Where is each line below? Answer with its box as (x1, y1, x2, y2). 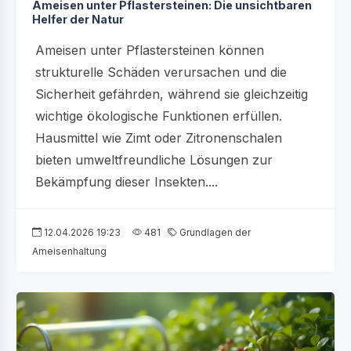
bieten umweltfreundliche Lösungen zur (35, 151, 273, 168)
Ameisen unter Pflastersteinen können (35, 42, 264, 58)
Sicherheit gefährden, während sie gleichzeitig (35, 85, 308, 102)
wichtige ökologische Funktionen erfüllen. (35, 107, 282, 124)
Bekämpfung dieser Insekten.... (35, 173, 218, 190)
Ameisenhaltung (32, 244, 107, 257)
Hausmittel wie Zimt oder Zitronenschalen (35, 129, 282, 146)
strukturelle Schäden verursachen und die (35, 63, 287, 80)
